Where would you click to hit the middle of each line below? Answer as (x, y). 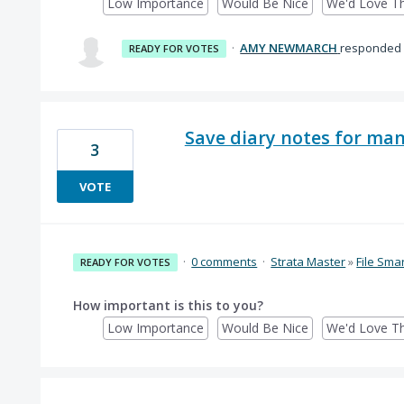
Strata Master (308, 261)
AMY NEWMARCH (289, 47)
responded (371, 47)
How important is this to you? (168, 305)
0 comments (225, 261)
